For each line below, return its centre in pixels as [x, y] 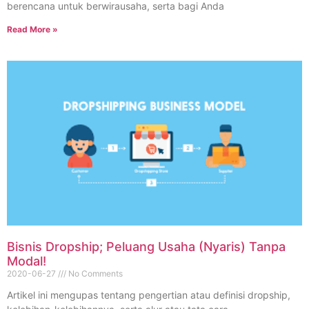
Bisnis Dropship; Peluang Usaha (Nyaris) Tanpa [146, 247]
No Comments [94, 274]
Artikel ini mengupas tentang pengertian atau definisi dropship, [149, 295]
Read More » [32, 30]
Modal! [27, 261]
